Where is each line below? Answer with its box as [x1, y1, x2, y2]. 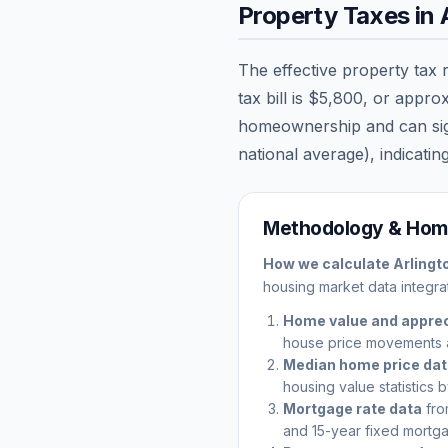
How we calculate [263, 254, 393, 272]
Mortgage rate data [283, 399, 422, 417]
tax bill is [238, 87, 308, 108]
